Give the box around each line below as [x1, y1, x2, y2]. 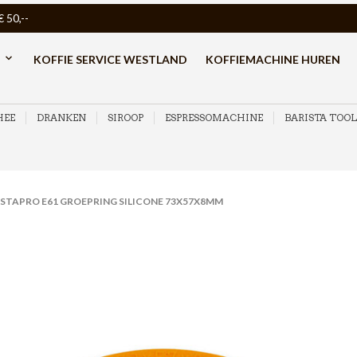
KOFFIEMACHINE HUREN [206, 53, 341, 66]
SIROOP [108, 112, 144, 124]
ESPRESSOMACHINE [165, 112, 264, 124]
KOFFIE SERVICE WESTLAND [33, 53, 188, 66]
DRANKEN [37, 112, 87, 124]
